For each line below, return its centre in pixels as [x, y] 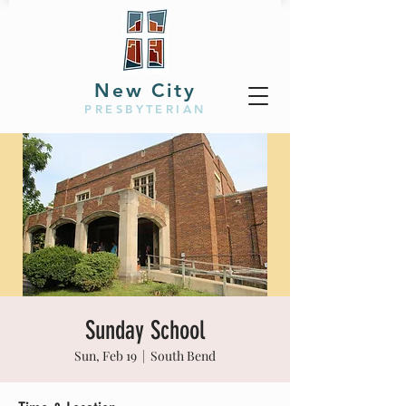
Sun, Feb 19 [106, 356]
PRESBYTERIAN [145, 109]
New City [145, 90]
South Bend [183, 356]
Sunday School [145, 330]
